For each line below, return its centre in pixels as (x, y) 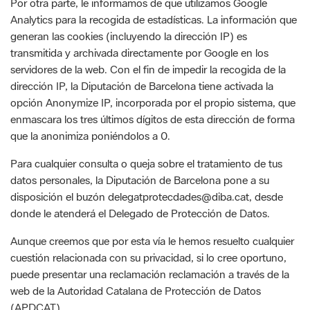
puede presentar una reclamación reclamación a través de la (150, 224)
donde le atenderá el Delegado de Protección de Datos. (140, 163)
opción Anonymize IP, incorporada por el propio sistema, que (153, 52)
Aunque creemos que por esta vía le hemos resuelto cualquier (152, 191)
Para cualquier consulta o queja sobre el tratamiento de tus (146, 113)
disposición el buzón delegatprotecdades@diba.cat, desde (147, 146)
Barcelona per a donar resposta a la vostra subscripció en (144, 301)
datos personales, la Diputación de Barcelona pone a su (140, 130)
